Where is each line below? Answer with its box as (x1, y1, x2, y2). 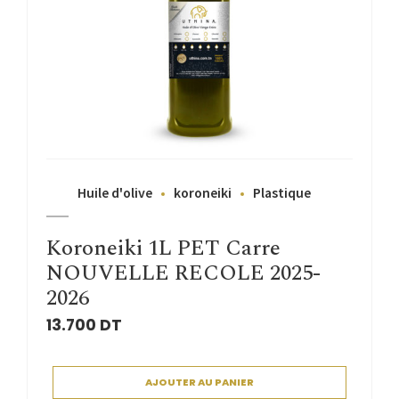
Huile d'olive (77, 183, 152, 202)
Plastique (253, 183, 311, 202)
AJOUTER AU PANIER (145, 374, 254, 389)
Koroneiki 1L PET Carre (46, 232, 281, 265)
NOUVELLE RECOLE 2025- (46, 256, 321, 289)
